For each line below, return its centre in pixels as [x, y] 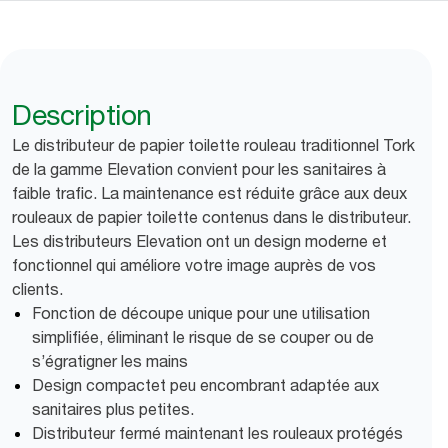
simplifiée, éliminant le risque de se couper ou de [203, 337]
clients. [37, 289]
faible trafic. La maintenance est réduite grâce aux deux [209, 193]
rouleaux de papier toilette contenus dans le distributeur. [211, 217]
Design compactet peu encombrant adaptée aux [205, 385]
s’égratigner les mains [110, 361]
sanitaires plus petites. [113, 409]
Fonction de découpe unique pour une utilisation [201, 313]
